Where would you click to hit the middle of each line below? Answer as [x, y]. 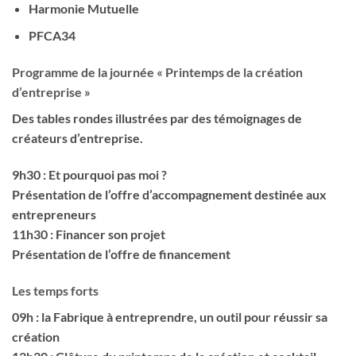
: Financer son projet [106, 234]
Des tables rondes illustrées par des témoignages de [157, 118]
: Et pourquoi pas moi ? [104, 174]
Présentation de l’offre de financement [121, 253]
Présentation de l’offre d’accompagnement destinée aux [169, 194]
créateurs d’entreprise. [77, 138]
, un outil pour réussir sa [261, 316]
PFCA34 [52, 36]
